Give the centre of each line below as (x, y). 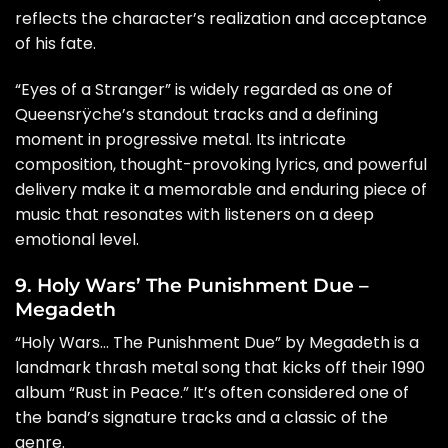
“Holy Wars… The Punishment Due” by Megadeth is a (217, 343)
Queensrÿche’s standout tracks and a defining (196, 114)
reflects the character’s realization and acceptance (221, 19)
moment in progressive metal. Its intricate (180, 139)
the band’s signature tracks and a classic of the (201, 418)
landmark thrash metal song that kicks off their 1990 (220, 368)
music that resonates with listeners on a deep (194, 214)
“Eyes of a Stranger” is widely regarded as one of (204, 89)
